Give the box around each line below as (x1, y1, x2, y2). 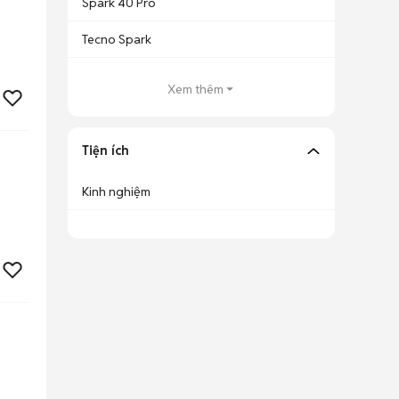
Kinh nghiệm (82, 183, 151, 199)
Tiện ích (82, 142, 129, 159)
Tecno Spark (82, 31, 151, 47)
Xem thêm (167, 81, 224, 97)
